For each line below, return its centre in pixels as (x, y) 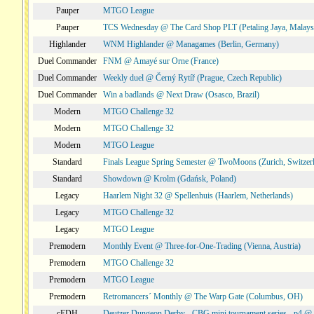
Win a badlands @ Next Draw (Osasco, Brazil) (181, 95)
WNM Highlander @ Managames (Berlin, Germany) (191, 44)
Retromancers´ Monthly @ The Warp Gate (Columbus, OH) (203, 296)
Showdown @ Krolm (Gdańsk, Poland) (170, 179)
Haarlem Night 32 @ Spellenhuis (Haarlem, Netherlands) (198, 196)
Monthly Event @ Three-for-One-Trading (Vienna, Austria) (202, 246)
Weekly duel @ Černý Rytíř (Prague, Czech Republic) (192, 78)
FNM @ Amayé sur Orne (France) (161, 61)
